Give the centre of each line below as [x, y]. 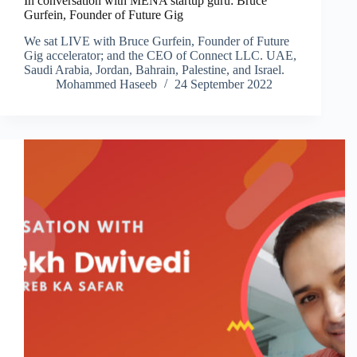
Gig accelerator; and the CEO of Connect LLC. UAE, [160, 56]
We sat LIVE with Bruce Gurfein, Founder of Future [157, 41]
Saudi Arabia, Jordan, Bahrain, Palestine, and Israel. [154, 70]
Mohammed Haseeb [106, 84]
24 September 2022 [224, 84]
